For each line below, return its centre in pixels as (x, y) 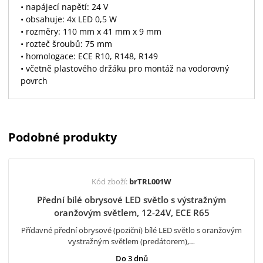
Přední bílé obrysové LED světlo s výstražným (131, 200)
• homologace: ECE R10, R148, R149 (89, 56)
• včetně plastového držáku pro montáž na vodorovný (125, 68)
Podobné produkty (63, 137)
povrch (34, 81)
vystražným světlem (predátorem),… (131, 241)
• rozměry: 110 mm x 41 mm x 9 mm (91, 31)
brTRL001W (150, 181)
